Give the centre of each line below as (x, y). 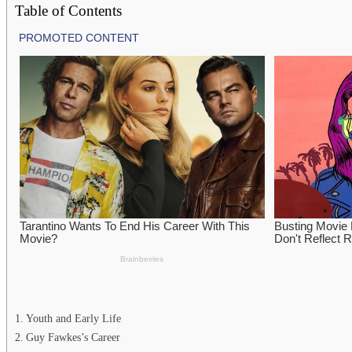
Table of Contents (68, 10)
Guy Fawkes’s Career (73, 337)
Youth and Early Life (73, 318)
